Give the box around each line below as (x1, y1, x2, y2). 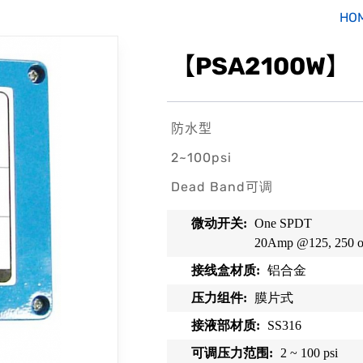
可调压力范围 (191, 346, 270, 360)
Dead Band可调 (170, 179, 273, 194)
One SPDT (254, 216, 313, 230)
